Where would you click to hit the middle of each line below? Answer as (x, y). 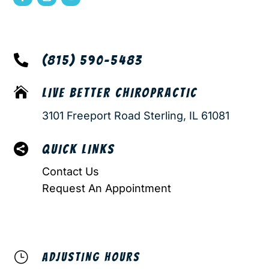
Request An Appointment (106, 188)
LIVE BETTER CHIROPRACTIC (119, 92)
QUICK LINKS (78, 149)
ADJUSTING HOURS (91, 257)
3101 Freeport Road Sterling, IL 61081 (135, 115)
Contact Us (70, 171)
